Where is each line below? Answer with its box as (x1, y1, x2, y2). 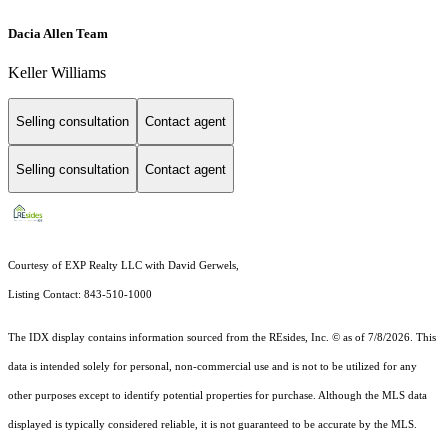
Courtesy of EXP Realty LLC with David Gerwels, (8, 260, 239, 272)
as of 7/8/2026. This (340, 332, 436, 344)
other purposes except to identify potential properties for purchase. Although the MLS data (8, 390, 427, 402)
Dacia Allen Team (8, 25, 108, 41)
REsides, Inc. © (269, 332, 340, 344)
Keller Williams (8, 63, 106, 81)
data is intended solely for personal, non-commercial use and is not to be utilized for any (8, 361, 417, 373)
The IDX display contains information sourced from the (8, 332, 269, 344)
